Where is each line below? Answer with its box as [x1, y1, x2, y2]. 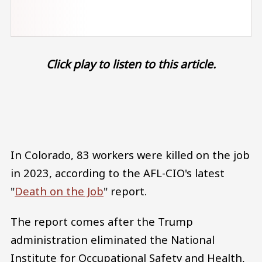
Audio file [130, 97, 178, 112]
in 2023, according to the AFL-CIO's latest [11, 165, 225, 180]
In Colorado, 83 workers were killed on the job [11, 147, 250, 162]
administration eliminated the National [11, 232, 215, 247]
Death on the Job [15, 183, 104, 198]
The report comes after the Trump [11, 213, 193, 229]
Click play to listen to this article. [46, 56, 216, 72]
